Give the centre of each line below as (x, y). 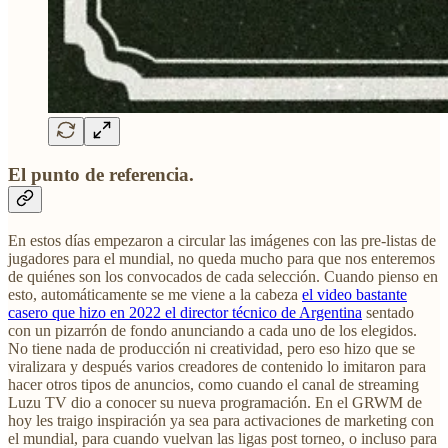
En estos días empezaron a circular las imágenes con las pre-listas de (222, 240)
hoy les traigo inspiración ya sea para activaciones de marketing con (221, 420)
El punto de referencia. (101, 175)
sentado (388, 312)
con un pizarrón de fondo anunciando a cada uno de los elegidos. (212, 330)
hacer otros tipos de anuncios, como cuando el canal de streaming (213, 384)
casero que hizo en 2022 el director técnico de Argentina (185, 312)
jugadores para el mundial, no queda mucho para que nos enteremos (221, 258)
